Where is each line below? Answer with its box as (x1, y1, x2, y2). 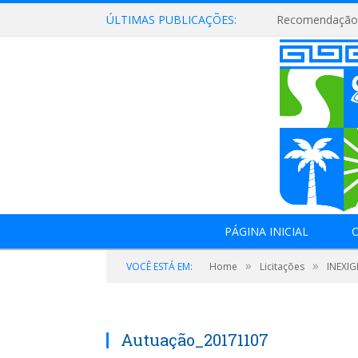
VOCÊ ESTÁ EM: (126, 260, 193, 273)
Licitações (260, 260, 304, 273)
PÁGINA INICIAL (224, 224, 308, 239)
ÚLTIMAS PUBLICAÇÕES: (106, 12, 237, 27)
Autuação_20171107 (121, 329, 268, 350)
